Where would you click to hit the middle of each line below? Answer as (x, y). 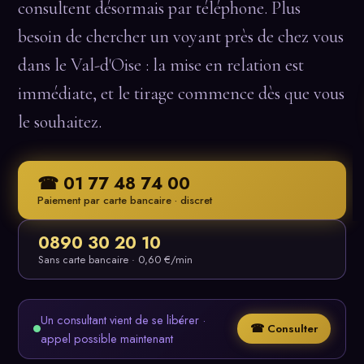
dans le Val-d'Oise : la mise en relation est (161, 65)
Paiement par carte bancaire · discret (125, 200)
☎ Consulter (284, 329)
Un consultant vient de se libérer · (123, 319)
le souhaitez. (60, 121)
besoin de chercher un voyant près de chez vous (181, 36)
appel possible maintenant (107, 338)
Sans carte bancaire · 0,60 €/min (115, 259)
